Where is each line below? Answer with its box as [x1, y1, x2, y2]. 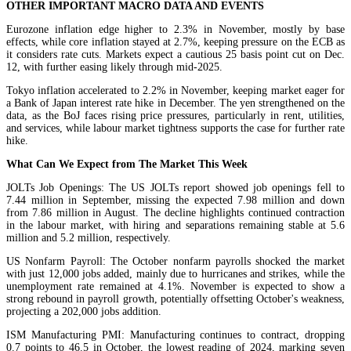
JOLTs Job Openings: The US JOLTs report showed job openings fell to [6, 181, 345, 194]
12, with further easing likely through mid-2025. [6, 60, 223, 73]
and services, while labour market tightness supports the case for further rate [6, 121, 345, 134]
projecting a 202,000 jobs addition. [6, 305, 161, 317]
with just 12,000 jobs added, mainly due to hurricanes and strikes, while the [6, 267, 345, 280]
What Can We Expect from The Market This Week [6, 157, 248, 170]
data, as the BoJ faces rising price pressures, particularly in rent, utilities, [6, 109, 345, 121]
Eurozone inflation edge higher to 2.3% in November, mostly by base [6, 23, 345, 35]
